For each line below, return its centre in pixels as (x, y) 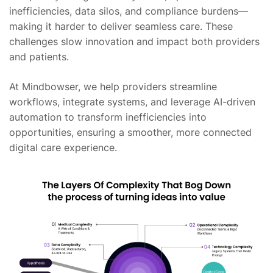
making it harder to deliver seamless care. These (121, 26)
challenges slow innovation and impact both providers (134, 41)
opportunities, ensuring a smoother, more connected (130, 132)
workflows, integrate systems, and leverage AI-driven (132, 102)
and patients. (39, 57)
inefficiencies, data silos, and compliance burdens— (129, 11)
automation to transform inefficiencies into (108, 117)
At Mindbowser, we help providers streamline (113, 87)
